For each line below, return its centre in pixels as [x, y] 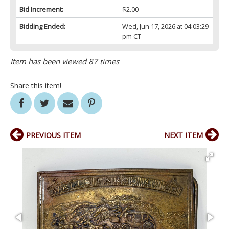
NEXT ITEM [184, 135]
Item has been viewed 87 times [65, 62]
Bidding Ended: [42, 26]
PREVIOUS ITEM [53, 135]
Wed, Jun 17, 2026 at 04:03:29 [165, 26]
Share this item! [36, 86]
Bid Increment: [41, 9]
